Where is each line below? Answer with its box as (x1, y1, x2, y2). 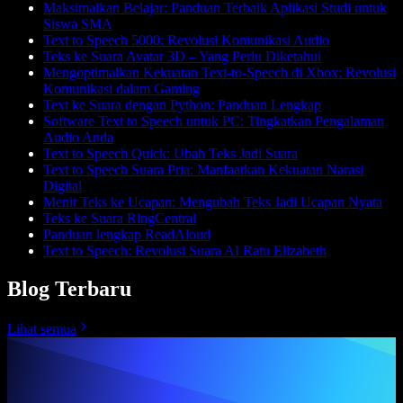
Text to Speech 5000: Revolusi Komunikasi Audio (43, 32, 329, 49)
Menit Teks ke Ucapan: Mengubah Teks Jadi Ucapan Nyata (43, 194, 382, 210)
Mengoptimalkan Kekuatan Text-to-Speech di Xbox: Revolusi (43, 65, 396, 81)
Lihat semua (7, 321, 76, 336)
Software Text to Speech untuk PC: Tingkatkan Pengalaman (43, 113, 384, 130)
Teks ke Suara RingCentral (43, 210, 196, 227)
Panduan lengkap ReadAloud (43, 227, 210, 243)
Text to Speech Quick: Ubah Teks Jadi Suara (43, 146, 298, 162)
